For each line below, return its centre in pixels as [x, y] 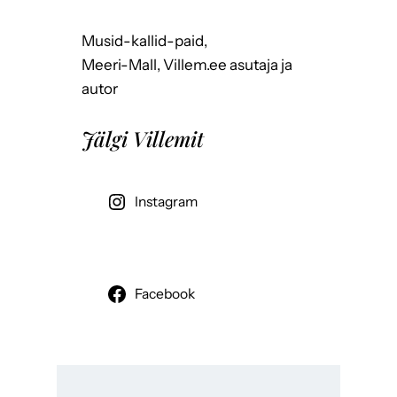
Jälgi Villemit [143, 139]
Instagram [166, 202]
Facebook [164, 294]
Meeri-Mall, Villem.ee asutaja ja [187, 65]
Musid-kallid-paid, [144, 41]
